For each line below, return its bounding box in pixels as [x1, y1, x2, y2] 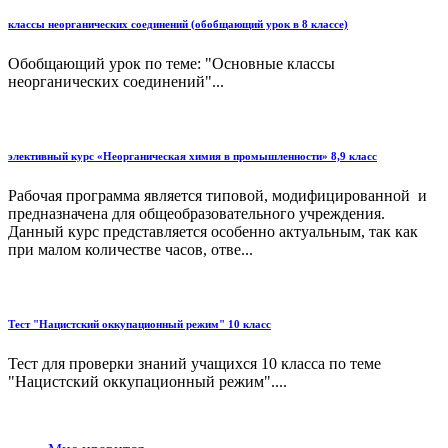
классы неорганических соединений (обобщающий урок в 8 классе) [8, 17, 348, 30]
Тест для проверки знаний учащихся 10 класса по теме [8, 354, 381, 372]
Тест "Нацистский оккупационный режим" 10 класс [8, 317, 271, 330]
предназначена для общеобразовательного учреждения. [8, 204, 385, 222]
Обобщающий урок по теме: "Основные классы [8, 54, 335, 72]
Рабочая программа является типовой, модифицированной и [8, 186, 427, 204]
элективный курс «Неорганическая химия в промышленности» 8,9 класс [8, 149, 377, 162]
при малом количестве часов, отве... [8, 240, 253, 258]
